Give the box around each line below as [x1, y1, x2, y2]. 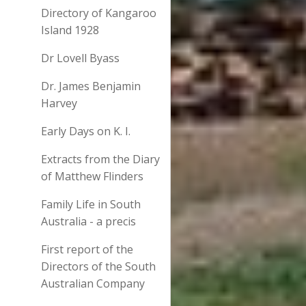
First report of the [41, 242, 133, 257]
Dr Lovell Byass [41, 51, 120, 66]
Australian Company [41, 276, 145, 291]
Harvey [41, 96, 77, 111]
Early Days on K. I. [41, 124, 130, 139]
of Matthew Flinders [41, 169, 143, 184]
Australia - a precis [41, 214, 136, 229]
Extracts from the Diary [41, 152, 160, 167]
